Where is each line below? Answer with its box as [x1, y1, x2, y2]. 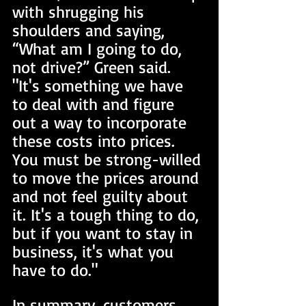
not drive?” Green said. [12, 57, 176, 77]
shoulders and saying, [12, 20, 169, 40]
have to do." [12, 260, 102, 280]
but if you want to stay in [12, 223, 197, 243]
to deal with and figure [12, 94, 179, 114]
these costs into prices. [12, 130, 180, 151]
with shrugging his [12, 1, 149, 22]
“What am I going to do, [12, 38, 186, 59]
